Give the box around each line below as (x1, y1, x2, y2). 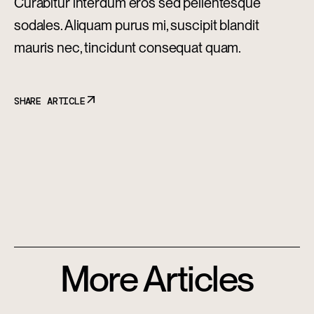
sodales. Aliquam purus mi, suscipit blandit (14, 17, 259, 34)
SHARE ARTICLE (14, 95, 86, 108)
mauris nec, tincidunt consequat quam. (14, 39, 242, 57)
